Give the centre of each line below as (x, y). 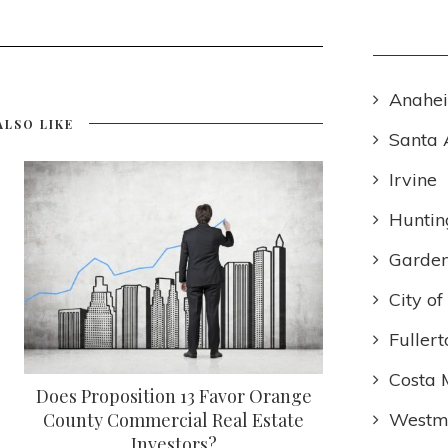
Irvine (413, 179)
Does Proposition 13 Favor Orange (173, 396)
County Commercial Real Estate (174, 420)
